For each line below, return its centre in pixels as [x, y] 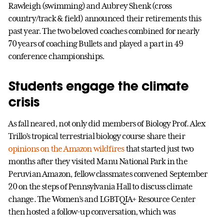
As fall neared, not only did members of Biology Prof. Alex [107, 123]
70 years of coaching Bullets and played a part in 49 [96, 43]
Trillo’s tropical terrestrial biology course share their [97, 136]
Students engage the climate [99, 85]
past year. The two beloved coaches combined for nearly [104, 31]
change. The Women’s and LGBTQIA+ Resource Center [102, 199]
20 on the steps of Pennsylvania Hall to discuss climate [101, 186]
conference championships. [56, 56]
